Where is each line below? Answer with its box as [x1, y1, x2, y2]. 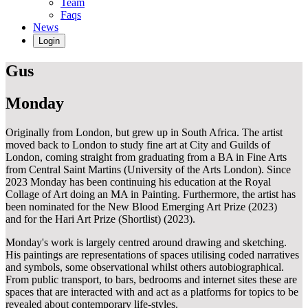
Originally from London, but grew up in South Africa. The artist [5, 126, 283, 138]
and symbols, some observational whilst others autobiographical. [5, 261, 284, 273]
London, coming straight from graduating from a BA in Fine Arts [5, 151, 287, 163]
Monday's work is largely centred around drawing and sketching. [5, 236, 287, 248]
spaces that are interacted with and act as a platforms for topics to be [5, 286, 298, 298]
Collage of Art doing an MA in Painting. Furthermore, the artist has [5, 188, 296, 200]
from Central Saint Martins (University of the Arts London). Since [5, 164, 291, 175]
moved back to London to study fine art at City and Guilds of [5, 139, 270, 151]
